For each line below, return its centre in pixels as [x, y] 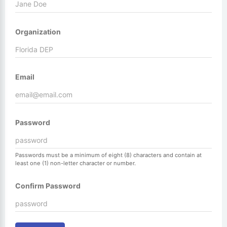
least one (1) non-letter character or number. [75, 163]
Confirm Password [48, 185]
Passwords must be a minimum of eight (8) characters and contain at [108, 155]
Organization [38, 31]
